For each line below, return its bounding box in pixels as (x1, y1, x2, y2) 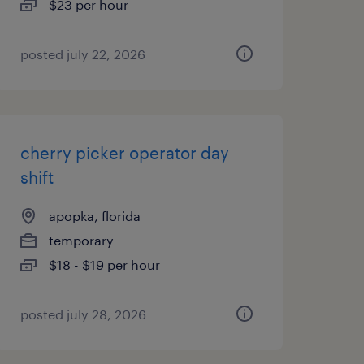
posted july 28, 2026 (19, 306, 146, 322)
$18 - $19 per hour (48, 257, 160, 272)
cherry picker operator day (19, 143, 229, 162)
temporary (48, 232, 114, 248)
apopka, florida (48, 208, 141, 223)
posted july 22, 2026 (19, 46, 145, 62)
